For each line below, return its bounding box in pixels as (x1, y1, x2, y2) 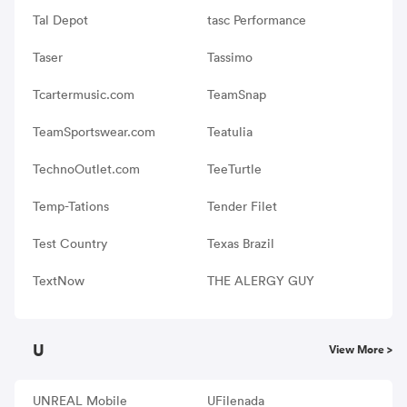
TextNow (33, 272, 84, 289)
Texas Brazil (206, 234, 274, 252)
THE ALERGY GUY (206, 272, 314, 289)
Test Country (33, 234, 107, 252)
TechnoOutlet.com (33, 160, 140, 177)
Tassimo (206, 48, 253, 65)
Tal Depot (33, 11, 88, 28)
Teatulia (206, 123, 253, 140)
